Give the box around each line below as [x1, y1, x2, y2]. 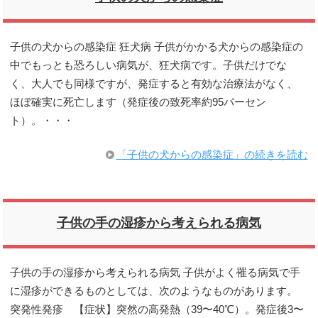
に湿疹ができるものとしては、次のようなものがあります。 [10, 285, 298, 297]
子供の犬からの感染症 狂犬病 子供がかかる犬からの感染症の [10, 40, 304, 53]
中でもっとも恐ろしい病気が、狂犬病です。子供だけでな [10, 59, 287, 71]
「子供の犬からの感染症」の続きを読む [116, 148, 308, 160]
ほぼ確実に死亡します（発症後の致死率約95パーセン [10, 96, 267, 108]
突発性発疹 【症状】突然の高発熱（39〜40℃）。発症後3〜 [10, 303, 305, 315]
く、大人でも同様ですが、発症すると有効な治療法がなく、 [10, 77, 298, 89]
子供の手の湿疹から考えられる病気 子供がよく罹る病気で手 [10, 266, 301, 278]
